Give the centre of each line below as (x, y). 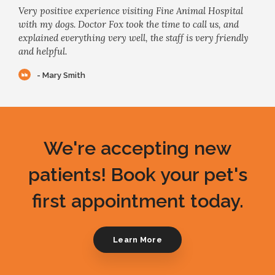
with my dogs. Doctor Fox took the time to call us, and (129, 25)
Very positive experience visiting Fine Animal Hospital (131, 11)
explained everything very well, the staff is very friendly (134, 38)
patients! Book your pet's (137, 175)
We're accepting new (137, 148)
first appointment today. (137, 201)
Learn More (137, 239)
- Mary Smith (61, 75)
